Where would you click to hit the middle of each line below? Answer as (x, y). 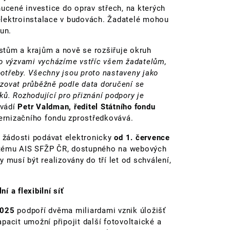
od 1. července (142, 137)
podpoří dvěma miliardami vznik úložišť (91, 210)
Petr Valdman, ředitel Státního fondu (87, 107)
